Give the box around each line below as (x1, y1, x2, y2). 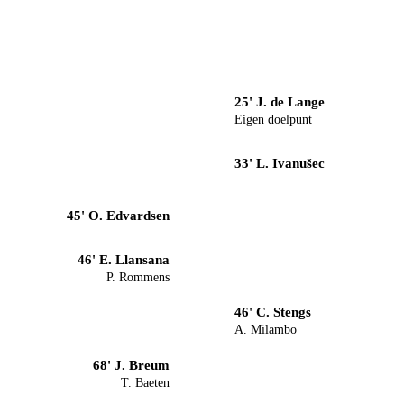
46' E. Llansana (78, 252, 170, 267)
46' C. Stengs (234, 304, 311, 320)
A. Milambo (234, 323, 297, 337)
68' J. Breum (93, 356, 170, 372)
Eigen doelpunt (234, 112, 312, 126)
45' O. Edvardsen (67, 207, 170, 224)
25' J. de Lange (234, 93, 325, 109)
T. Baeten (121, 375, 170, 390)
